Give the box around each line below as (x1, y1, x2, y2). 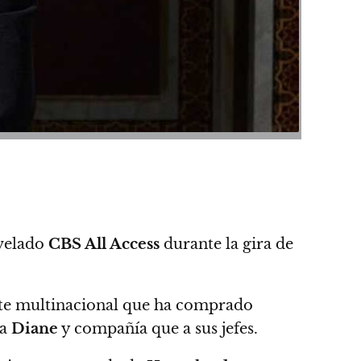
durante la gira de (160, 234, 293, 253)
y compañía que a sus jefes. (58, 319, 258, 338)
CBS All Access (48, 234, 160, 253)
